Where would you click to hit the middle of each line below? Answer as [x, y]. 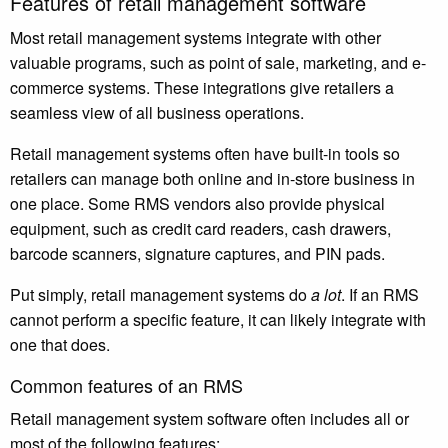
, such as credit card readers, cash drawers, [238, 229]
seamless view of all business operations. [159, 113]
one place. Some [72, 204]
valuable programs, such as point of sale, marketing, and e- [218, 63]
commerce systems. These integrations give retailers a [202, 88]
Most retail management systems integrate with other [195, 38]
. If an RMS [380, 295]
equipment [47, 229]
